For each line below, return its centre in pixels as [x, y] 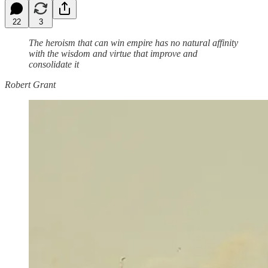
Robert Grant [30, 84]
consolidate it [54, 64]
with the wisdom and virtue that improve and [113, 53]
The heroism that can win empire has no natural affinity [133, 42]
